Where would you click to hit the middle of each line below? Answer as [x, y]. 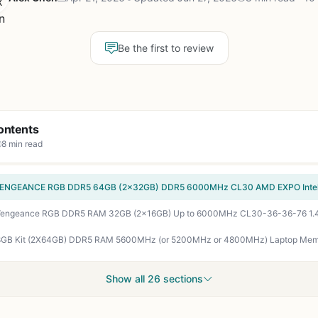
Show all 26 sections [154, 279]
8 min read [22, 144]
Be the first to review [165, 48]
